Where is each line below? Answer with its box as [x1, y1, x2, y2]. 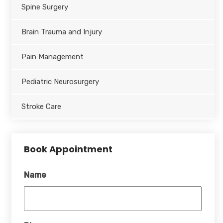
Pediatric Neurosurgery [21, 77, 99, 86]
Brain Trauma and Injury [21, 27, 102, 36]
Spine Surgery [21, 2, 68, 11]
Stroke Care [21, 102, 61, 111]
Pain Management [21, 52, 84, 61]
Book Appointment [23, 142, 112, 155]
